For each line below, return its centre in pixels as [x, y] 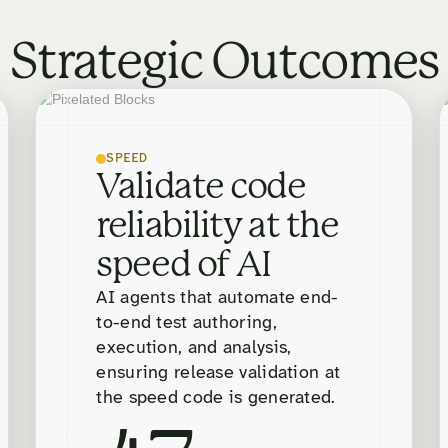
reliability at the [217, 227]
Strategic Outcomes [224, 65]
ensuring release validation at [218, 374]
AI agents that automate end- [217, 299]
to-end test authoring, [186, 324]
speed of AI [183, 266]
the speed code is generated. [216, 399]
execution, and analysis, [194, 349]
